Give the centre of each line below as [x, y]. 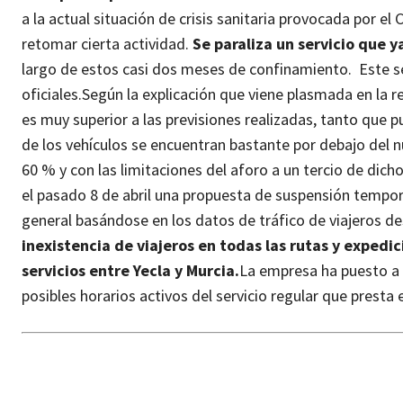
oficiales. [52, 94]
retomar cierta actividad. [107, 44]
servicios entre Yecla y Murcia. [130, 271]
